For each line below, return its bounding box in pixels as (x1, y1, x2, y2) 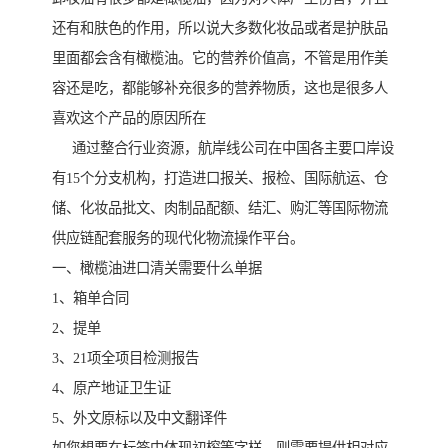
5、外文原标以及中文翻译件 (52, 410, 227, 427)
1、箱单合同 (52, 290, 129, 307)
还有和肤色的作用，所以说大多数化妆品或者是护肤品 (52, 20, 388, 37)
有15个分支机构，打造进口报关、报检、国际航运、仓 (52, 170, 388, 187)
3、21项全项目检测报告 (52, 350, 199, 367)
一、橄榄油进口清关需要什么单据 (52, 260, 262, 277)
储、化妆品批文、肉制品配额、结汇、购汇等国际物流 (52, 200, 388, 217)
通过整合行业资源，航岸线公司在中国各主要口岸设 (52, 140, 394, 157)
